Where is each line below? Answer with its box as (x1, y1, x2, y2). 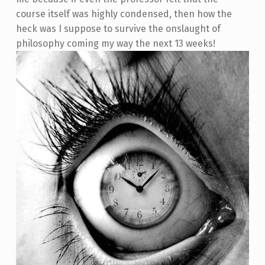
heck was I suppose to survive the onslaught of (15, 22, 221, 34)
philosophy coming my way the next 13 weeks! (15, 37, 215, 49)
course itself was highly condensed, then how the (15, 8, 232, 20)
